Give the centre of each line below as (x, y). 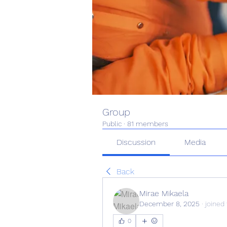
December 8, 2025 (169, 203)
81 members (148, 123)
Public (112, 123)
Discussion (136, 142)
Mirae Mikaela (164, 193)
